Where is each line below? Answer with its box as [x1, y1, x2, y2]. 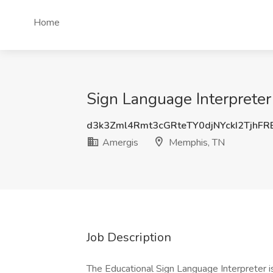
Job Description [87, 229, 171, 246]
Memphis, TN [166, 136, 225, 149]
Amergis [100, 136, 138, 149]
